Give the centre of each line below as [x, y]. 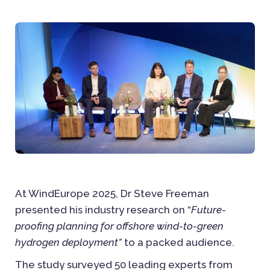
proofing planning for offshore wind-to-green [119, 226]
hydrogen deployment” [68, 242]
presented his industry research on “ [103, 209]
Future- [209, 209]
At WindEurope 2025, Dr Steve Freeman [112, 193]
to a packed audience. [178, 242]
